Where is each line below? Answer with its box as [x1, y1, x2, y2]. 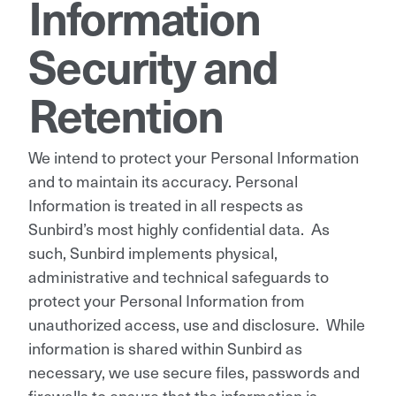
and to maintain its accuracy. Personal [28, 168, 298, 193]
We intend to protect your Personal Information [28, 144, 359, 169]
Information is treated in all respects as [28, 192, 303, 217]
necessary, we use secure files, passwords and [28, 359, 360, 384]
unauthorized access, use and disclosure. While [28, 311, 365, 336]
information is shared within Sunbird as [28, 335, 302, 360]
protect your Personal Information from [28, 287, 305, 312]
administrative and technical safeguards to [28, 263, 329, 288]
